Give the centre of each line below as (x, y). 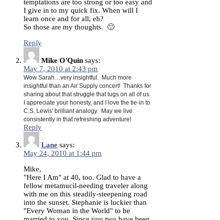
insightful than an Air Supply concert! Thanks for (87, 86)
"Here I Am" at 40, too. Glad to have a (82, 177)
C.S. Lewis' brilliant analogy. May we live (78, 111)
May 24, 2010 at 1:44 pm (63, 153)
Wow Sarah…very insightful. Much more (78, 77)
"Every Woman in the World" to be (77, 210)
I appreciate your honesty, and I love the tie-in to (87, 102)
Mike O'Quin (62, 60)
